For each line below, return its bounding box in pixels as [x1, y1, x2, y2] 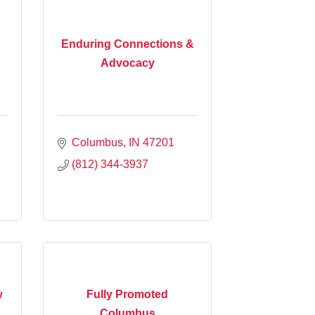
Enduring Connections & [60, 38, 194, 51]
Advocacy [100, 57, 155, 70]
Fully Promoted [86, 288, 168, 301]
